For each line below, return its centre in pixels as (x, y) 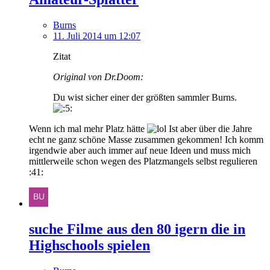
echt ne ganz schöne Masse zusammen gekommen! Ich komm (146, 139)
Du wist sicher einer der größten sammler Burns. (145, 97)
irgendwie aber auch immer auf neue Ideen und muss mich (140, 150)
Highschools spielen (89, 245)
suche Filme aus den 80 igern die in (137, 229)
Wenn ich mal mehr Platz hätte (88, 128)
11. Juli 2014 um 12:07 (97, 36)
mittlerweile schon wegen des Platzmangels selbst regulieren (143, 161)
